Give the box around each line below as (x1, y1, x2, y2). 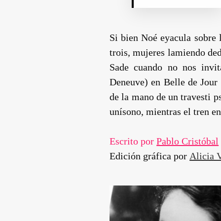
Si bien (110, 32, 142, 43)
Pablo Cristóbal (156, 135, 219, 147)
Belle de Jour (163, 76, 218, 87)
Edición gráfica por (110, 150, 190, 161)
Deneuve (110, 76, 145, 87)
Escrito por (110, 135, 157, 147)
